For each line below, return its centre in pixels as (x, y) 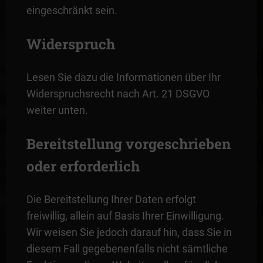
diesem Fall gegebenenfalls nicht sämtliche (127, 248)
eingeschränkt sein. (72, 10)
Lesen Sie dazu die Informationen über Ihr (123, 77)
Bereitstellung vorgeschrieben (128, 144)
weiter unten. (57, 110)
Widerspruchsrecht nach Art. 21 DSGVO (118, 93)
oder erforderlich (83, 166)
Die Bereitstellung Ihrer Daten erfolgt (111, 199)
